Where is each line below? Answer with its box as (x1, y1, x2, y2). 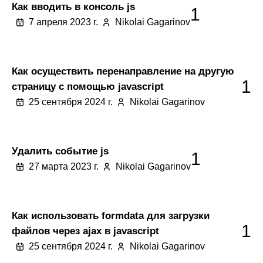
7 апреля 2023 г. (29, 17, 98, 27)
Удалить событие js (12, 145, 109, 157)
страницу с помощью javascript (12, 80, 164, 92)
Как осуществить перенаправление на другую (12, 65, 234, 77)
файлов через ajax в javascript (12, 225, 159, 237)
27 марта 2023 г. (29, 161, 99, 171)
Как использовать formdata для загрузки (12, 210, 210, 221)
